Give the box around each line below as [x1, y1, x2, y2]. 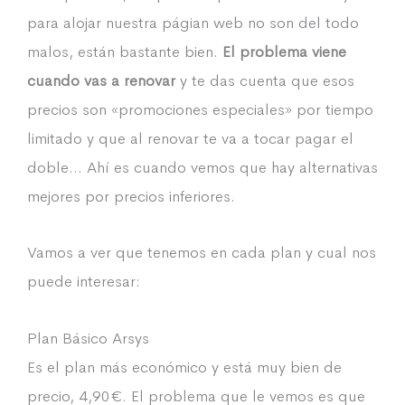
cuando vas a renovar [27, 71, 175, 91]
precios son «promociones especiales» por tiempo [27, 99, 373, 120]
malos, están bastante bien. [27, 42, 222, 62]
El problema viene [222, 42, 346, 62]
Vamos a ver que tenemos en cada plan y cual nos [27, 242, 376, 263]
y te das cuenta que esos [175, 71, 354, 91]
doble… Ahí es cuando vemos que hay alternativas [27, 157, 378, 178]
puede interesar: [27, 271, 140, 292]
